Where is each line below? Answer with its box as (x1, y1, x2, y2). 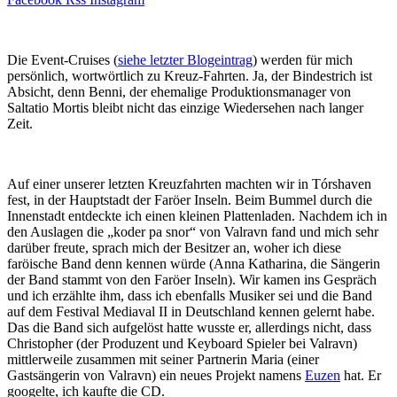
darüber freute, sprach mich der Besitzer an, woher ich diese (7, 239, 341, 255)
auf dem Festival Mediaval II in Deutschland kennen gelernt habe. (7, 303, 375, 319)
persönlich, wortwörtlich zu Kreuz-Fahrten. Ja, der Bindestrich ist (7, 67, 372, 83)
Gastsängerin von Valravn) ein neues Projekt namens (7, 367, 305, 383)
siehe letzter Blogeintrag (118, 51, 253, 67)
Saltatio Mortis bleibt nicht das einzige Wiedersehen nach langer (7, 99, 363, 115)
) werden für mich (253, 51, 353, 67)
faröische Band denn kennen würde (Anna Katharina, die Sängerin (7, 255, 380, 271)
